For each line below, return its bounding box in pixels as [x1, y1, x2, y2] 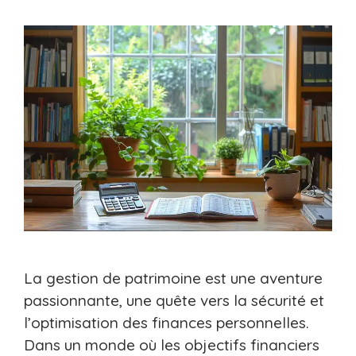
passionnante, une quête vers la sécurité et [24, 290, 324, 310]
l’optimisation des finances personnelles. [24, 312, 309, 332]
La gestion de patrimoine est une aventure [24, 268, 323, 288]
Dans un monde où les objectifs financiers [24, 335, 319, 354]
